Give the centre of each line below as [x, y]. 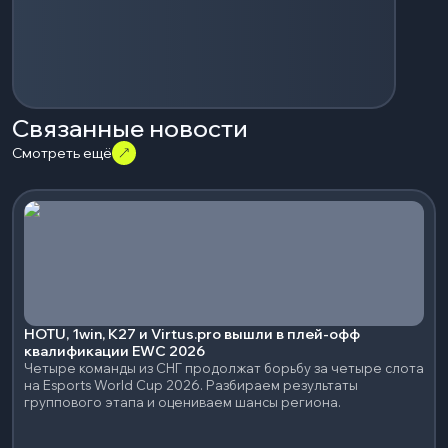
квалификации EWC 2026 [114, 351]
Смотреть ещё [62, 153]
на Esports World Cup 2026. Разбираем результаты [191, 385]
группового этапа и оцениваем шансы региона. [182, 402]
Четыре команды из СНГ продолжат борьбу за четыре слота [224, 368]
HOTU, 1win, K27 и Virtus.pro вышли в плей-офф [192, 334]
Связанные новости [130, 128]
